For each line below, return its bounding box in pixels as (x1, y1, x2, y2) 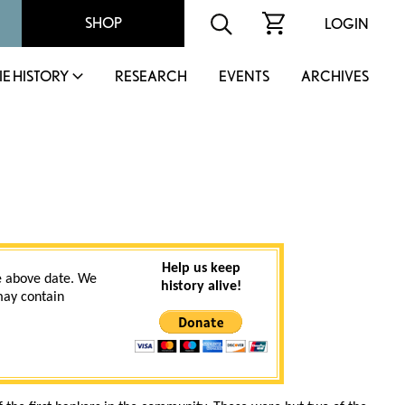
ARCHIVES (301, 68, 369, 85)
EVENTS (219, 68, 269, 85)
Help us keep (161, 261, 240, 277)
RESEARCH (115, 68, 187, 85)
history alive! (160, 279, 241, 295)
